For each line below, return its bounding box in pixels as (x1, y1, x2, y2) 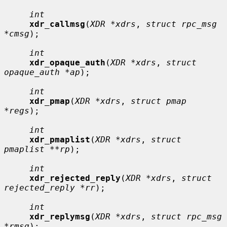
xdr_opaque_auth (29, 57, 105, 67)
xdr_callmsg (29, 19, 85, 29)
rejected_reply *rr (4, 182, 95, 193)
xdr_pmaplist (29, 134, 90, 144)
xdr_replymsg (29, 211, 90, 221)
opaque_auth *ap (4, 67, 80, 77)
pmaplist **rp (4, 144, 70, 154)
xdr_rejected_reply (29, 173, 121, 183)
